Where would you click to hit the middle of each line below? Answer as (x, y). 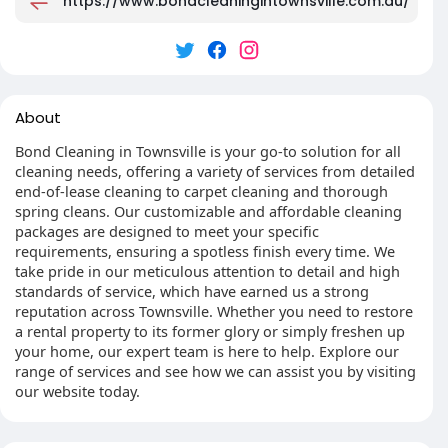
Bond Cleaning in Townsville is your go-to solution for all (208, 151)
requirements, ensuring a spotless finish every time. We (205, 251)
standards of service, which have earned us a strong (192, 291)
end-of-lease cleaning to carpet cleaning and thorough (201, 191)
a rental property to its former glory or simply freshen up (210, 331)
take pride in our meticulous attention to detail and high (207, 271)
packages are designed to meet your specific (167, 231)
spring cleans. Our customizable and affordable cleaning (208, 211)
